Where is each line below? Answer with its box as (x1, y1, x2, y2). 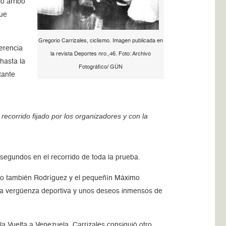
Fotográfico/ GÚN (78, 65, 123, 71)
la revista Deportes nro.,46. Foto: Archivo (50, 51, 151, 58)
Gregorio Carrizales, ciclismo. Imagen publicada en (38, 38, 163, 44)
